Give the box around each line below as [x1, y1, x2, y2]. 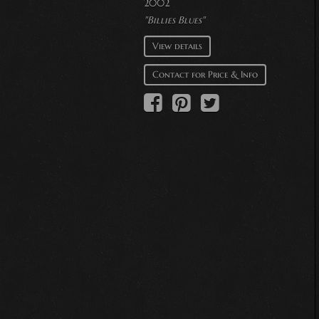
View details [152, 39, 202, 52]
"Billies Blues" [144, 13, 205, 26]
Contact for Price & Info [152, 68, 258, 80]
